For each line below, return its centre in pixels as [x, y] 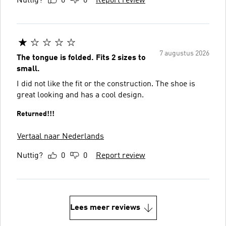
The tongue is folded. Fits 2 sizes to [81, 58]
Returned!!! [36, 114]
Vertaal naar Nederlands [61, 136]
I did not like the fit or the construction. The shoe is [106, 84]
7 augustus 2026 [184, 53]
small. [28, 69]
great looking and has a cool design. [80, 95]
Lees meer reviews [105, 208]
